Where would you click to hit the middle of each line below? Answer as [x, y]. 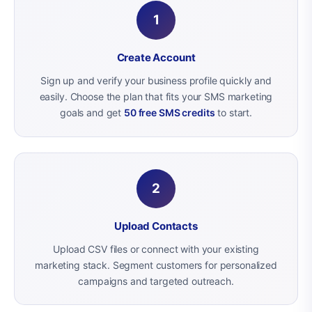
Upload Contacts [156, 226]
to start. [233, 112]
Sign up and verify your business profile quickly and [156, 80]
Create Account [156, 57]
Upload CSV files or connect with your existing [156, 249]
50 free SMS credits [170, 112]
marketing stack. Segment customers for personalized [156, 265]
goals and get [92, 112]
